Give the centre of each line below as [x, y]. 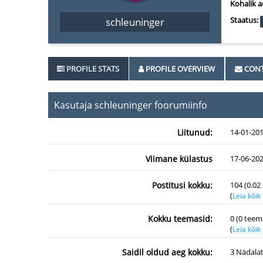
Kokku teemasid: [180, 219]
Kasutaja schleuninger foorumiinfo [131, 105]
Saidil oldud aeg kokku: [167, 252]
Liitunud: [195, 132]
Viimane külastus [179, 159]
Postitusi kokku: [182, 185]
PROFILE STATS [93, 69]
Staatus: [244, 20]
